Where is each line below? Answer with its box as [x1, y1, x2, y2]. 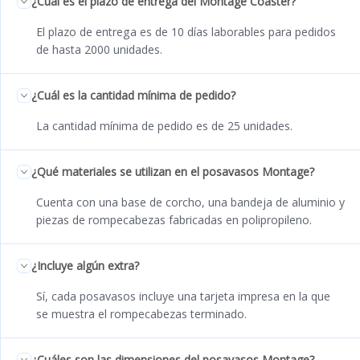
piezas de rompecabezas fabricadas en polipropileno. [36, 211, 312, 227]
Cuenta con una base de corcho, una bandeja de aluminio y [36, 194, 345, 210]
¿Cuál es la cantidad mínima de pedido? [31, 87, 235, 103]
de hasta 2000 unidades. [36, 41, 162, 57]
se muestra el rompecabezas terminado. [36, 305, 247, 321]
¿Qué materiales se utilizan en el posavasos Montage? [31, 163, 314, 179]
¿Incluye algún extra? [31, 257, 139, 273]
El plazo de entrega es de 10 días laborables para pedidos [36, 23, 336, 39]
